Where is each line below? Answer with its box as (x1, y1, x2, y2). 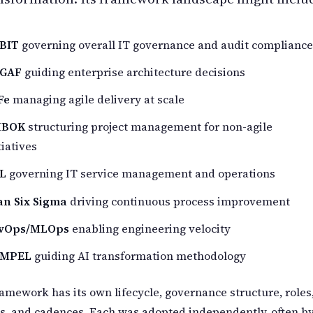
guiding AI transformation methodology (31, 248, 246, 264)
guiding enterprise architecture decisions (22, 64, 245, 80)
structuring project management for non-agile (25, 119, 272, 135)
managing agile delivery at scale (10, 92, 184, 108)
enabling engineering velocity (69, 220, 231, 236)
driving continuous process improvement (67, 193, 290, 209)
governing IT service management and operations (6, 166, 275, 182)
